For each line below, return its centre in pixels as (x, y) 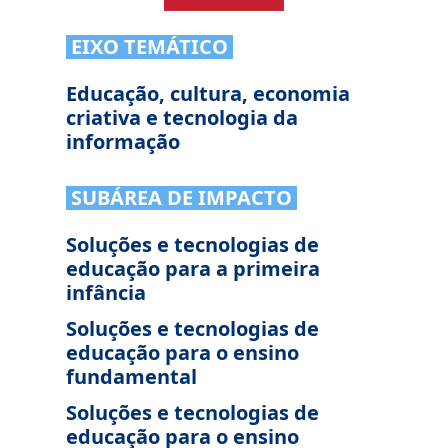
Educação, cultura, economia (208, 93)
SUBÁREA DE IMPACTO (181, 197)
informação (123, 141)
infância (106, 292)
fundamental (131, 376)
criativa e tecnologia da (182, 117)
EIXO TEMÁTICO (149, 46)
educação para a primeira (193, 268)
